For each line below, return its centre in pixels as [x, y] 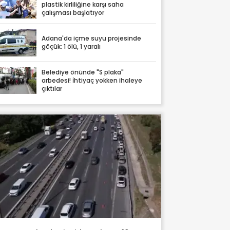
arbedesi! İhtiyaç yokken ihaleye [92, 80]
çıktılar [52, 89]
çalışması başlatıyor [73, 13]
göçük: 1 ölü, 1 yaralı [71, 47]
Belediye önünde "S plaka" [83, 72]
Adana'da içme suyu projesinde [92, 39]
